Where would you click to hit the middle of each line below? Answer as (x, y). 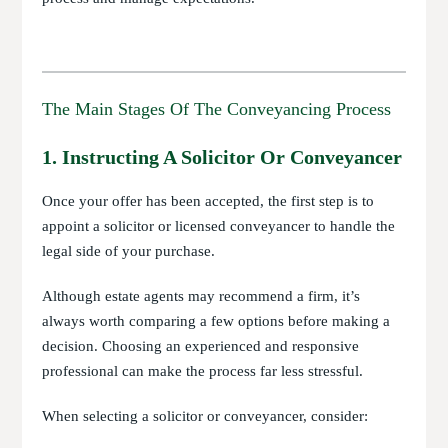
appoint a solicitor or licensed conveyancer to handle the (219, 226)
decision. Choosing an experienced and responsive (201, 346)
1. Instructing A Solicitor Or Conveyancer (222, 157)
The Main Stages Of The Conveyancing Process (217, 109)
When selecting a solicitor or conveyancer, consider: (205, 416)
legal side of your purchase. (129, 251)
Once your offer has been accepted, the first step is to (208, 201)
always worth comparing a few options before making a (216, 321)
